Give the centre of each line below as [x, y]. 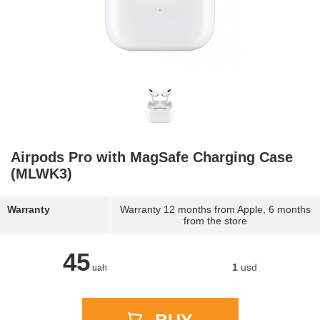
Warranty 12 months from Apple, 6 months [216, 209]
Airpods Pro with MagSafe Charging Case [152, 157]
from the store [216, 221]
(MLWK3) [41, 174]
